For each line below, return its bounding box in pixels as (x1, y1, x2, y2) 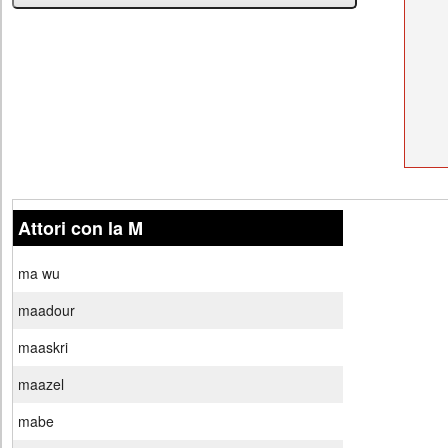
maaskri (18, 337, 68, 358)
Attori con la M (18, 215, 143, 242)
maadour (18, 300, 75, 321)
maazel (18, 374, 64, 395)
